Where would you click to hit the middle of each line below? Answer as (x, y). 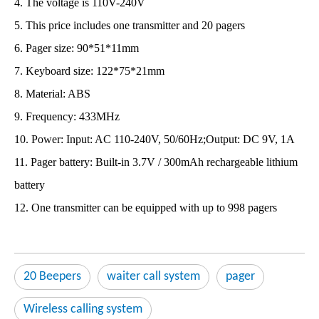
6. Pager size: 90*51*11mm (77, 48)
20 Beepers (52, 277)
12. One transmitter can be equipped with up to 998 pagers (146, 208)
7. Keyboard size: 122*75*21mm (89, 71)
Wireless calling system (83, 309)
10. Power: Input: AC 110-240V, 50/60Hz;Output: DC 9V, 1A (155, 139)
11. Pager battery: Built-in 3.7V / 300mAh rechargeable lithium (156, 162)
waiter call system (153, 277)
